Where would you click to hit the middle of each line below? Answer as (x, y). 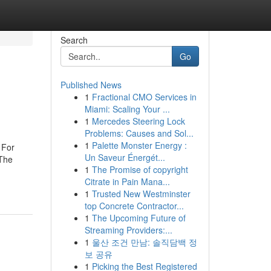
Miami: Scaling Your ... (127, 109)
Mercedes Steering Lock (138, 121)
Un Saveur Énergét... (125, 157)
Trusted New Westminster (141, 194)
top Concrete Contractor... (134, 206)
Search (74, 40)
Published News (91, 85)
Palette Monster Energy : (139, 145)
